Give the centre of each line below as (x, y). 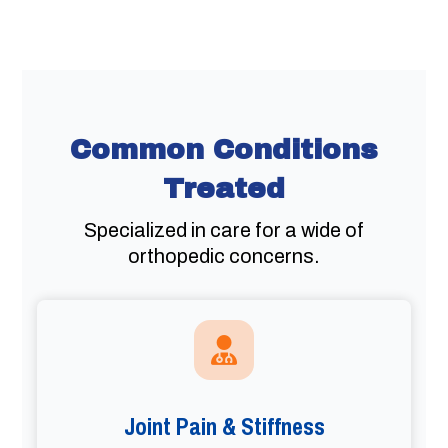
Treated (224, 189)
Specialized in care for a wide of (224, 230)
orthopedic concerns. (224, 256)
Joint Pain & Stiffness (224, 426)
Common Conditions (224, 150)
